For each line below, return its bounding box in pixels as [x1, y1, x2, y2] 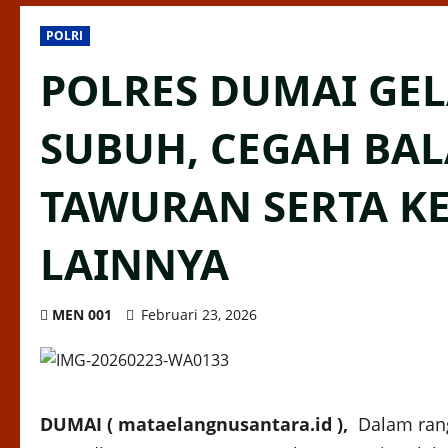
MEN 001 [52, 305, 112, 325]
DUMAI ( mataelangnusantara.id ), [40, 412, 353, 437]
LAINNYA [40, 235, 251, 293]
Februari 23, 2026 [137, 305, 261, 325]
